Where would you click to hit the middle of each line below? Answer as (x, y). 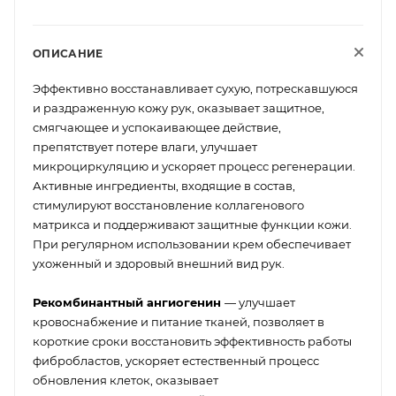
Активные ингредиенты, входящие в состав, (164, 185)
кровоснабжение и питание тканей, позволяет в (179, 321)
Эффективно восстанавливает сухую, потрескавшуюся (195, 88)
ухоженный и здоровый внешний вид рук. (159, 263)
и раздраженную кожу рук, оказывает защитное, (179, 107)
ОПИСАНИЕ (68, 53)
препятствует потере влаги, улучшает (145, 146)
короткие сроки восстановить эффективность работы (192, 341)
